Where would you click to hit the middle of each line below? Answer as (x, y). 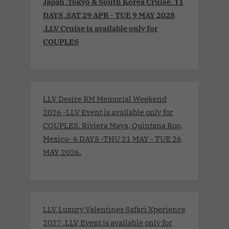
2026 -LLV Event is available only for (108, 112)
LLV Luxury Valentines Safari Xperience (114, 209)
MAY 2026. (62, 152)
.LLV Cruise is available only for (100, 28)
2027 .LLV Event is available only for (108, 222)
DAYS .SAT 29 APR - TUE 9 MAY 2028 (109, 15)
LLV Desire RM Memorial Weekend (105, 98)
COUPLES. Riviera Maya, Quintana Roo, (113, 125)
